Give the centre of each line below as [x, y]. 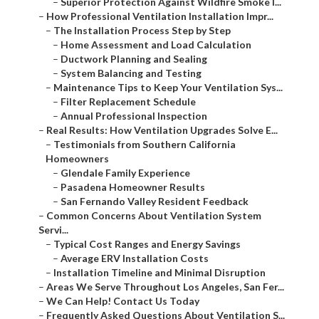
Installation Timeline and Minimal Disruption [159, 273]
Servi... [53, 230]
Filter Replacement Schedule [128, 102]
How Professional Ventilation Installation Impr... [160, 16]
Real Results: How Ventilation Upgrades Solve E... [162, 130]
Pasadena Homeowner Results [133, 187]
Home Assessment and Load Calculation [156, 45]
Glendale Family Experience [125, 173]
